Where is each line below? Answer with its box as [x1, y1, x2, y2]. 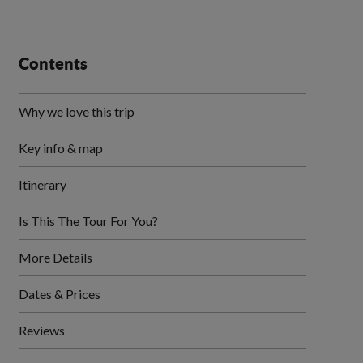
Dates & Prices [19, 286, 101, 301]
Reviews [19, 322, 66, 338]
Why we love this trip [19, 104, 135, 119]
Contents [19, 54, 88, 73]
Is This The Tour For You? [19, 213, 159, 228]
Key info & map [19, 140, 104, 156]
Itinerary [19, 177, 67, 192]
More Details [19, 250, 93, 265]
